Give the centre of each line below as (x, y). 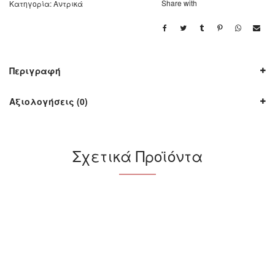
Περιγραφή (35, 70)
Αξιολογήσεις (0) (48, 101)
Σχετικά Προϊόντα (137, 155)
